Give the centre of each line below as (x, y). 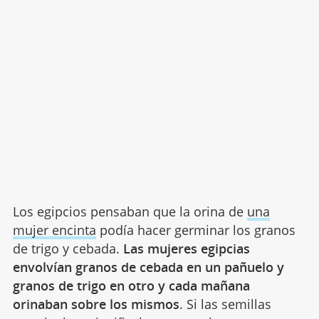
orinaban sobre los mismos (96, 304)
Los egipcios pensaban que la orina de (130, 211)
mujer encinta (54, 230)
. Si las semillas (225, 304)
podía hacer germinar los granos (195, 230)
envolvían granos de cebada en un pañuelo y (148, 267)
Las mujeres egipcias (186, 248)
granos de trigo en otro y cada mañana (131, 285)
